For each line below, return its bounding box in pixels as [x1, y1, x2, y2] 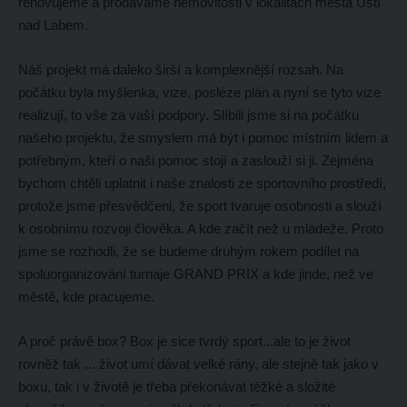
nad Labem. [17, 16, 88, 33]
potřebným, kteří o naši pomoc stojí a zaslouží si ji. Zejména [17, 152, 373, 168]
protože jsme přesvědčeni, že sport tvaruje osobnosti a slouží [17, 197, 382, 213]
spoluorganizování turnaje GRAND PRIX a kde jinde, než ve [17, 265, 373, 282]
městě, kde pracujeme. [17, 288, 154, 304]
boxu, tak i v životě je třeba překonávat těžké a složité [17, 378, 335, 394]
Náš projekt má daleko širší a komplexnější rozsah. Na [17, 61, 343, 77]
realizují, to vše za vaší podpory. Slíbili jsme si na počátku [17, 106, 359, 123]
